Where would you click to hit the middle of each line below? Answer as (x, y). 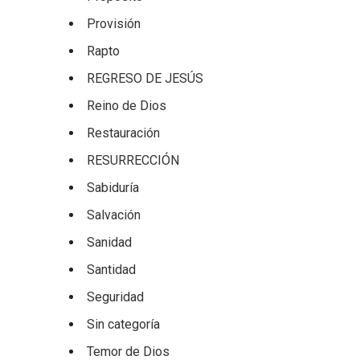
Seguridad (115, 297)
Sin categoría (123, 324)
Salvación (114, 215)
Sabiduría (113, 188)
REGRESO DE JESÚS (145, 78)
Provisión (114, 24)
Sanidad (109, 242)
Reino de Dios (127, 106)
